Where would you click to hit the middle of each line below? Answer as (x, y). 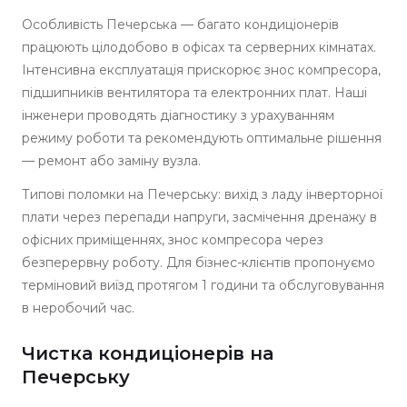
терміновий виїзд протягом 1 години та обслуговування (203, 285)
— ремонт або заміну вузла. (111, 161)
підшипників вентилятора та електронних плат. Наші (194, 93)
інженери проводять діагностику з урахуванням (178, 115)
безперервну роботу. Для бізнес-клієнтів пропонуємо (199, 263)
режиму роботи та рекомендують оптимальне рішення (202, 138)
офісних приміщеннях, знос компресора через (173, 240)
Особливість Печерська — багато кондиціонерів (180, 25)
